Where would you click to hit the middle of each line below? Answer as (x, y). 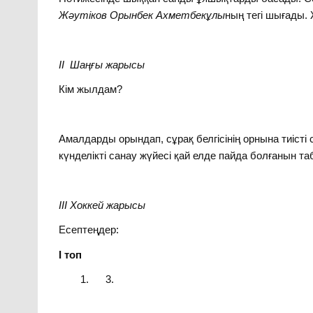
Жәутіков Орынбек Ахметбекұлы (142, 15)
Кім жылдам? (91, 89)
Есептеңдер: (89, 230)
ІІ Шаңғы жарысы (102, 64)
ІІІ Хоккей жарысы (102, 205)
